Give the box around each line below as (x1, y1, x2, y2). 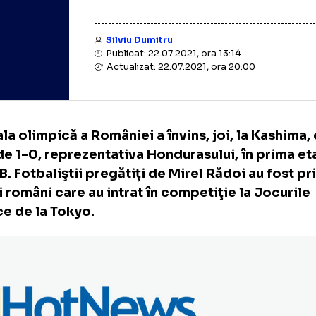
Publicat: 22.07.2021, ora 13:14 (145, 84, 296, 97)
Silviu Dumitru (147, 69, 221, 83)
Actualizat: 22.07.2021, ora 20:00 (145, 99, 312, 111)
